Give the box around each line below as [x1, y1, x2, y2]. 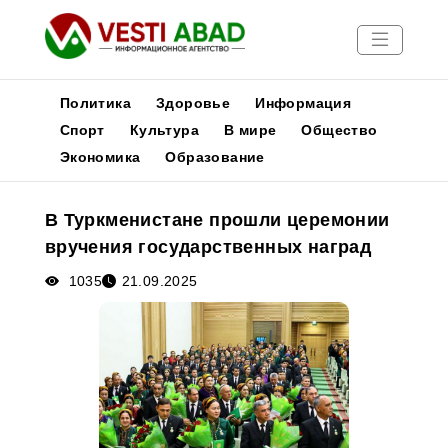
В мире [224, 122, 277, 138]
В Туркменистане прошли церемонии [44, 210, 390, 230]
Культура [129, 122, 199, 138]
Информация [255, 95, 352, 111]
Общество [301, 122, 378, 138]
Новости [10, 172, 76, 189]
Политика [59, 95, 131, 111]
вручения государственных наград [44, 237, 372, 257]
